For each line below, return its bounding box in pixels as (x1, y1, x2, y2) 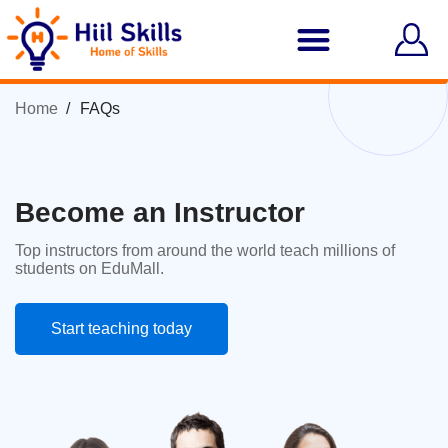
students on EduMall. (15, 260, 164, 278)
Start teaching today (51, 320, 192, 338)
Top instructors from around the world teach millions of (15, 242, 395, 260)
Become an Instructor (15, 197, 305, 229)
